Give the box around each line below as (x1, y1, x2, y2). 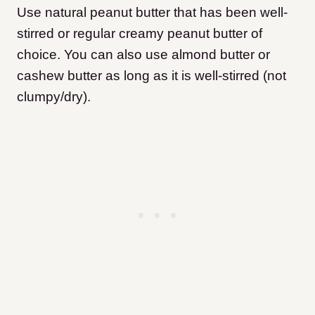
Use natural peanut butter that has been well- (17, 5, 288, 20)
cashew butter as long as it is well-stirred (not (17, 68, 286, 84)
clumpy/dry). (17, 89, 91, 105)
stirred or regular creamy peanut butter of (17, 26, 262, 41)
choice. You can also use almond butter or (17, 47, 270, 63)
